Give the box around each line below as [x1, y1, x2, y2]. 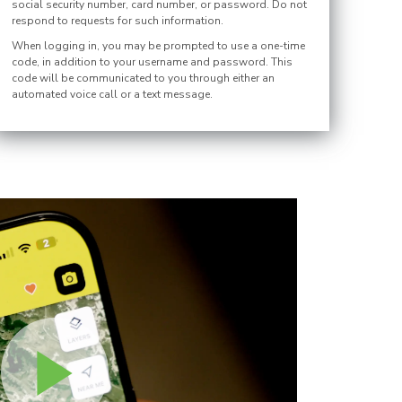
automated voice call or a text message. [12, 87, 214, 101]
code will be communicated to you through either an [12, 71, 275, 85]
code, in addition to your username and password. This [12, 55, 293, 69]
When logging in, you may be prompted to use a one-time [12, 39, 306, 53]
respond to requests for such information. [12, 13, 224, 28]
